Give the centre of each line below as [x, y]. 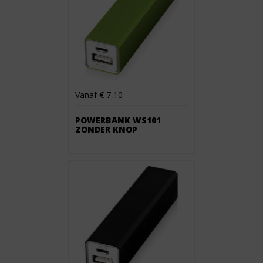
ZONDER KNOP [106, 129]
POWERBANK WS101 [118, 120]
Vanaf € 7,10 [99, 95]
